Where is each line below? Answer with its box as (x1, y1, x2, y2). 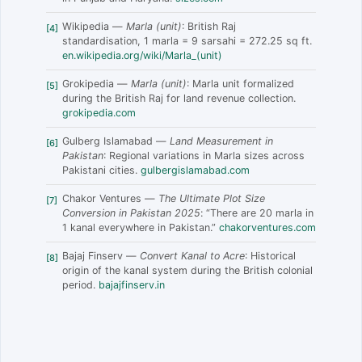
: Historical (245, 250, 296, 263)
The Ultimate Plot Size (158, 192, 265, 205)
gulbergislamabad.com (141, 164, 250, 177)
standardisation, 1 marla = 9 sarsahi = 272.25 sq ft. (62, 35, 312, 48)
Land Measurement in (170, 135, 273, 148)
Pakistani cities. (62, 164, 141, 177)
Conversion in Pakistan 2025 (62, 207, 200, 220)
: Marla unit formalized (187, 78, 294, 90)
